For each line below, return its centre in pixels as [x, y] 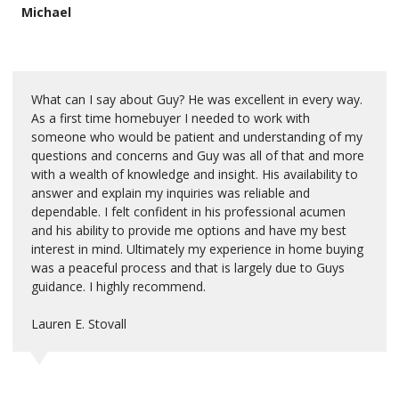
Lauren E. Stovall [79, 323]
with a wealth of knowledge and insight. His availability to [195, 174]
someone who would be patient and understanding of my [197, 136]
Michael [46, 12]
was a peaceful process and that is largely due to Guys [188, 267]
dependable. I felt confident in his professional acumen [188, 211]
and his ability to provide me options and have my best [189, 230]
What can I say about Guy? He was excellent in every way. [197, 99]
